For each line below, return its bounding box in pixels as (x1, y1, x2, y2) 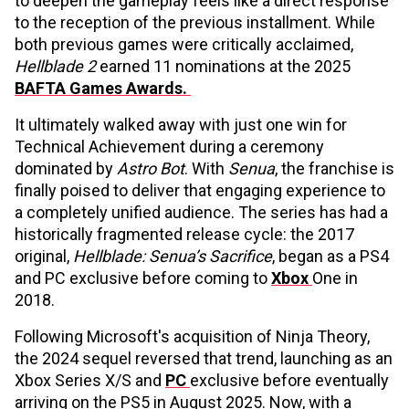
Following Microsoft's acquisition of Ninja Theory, (15, 327, 370, 346)
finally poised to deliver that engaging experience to (15, 181, 385, 200)
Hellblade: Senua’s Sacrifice (73, 246, 272, 266)
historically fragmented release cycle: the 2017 (15, 225, 354, 244)
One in (312, 268, 358, 288)
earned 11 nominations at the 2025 (100, 57, 351, 76)
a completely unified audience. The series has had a (15, 203, 388, 222)
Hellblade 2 (15, 57, 100, 76)
